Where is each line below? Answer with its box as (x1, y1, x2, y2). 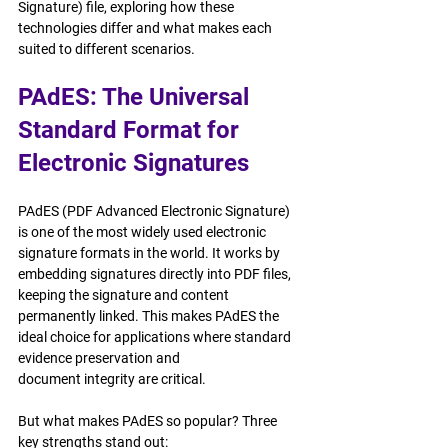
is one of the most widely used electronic (18, 224, 269, 240)
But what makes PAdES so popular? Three (18, 413, 280, 429)
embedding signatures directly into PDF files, (18, 266, 294, 282)
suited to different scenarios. (18, 41, 195, 57)
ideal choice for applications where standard (18, 329, 294, 345)
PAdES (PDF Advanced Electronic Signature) (18, 203, 293, 219)
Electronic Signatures (18, 149, 249, 177)
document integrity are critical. (18, 371, 206, 387)
